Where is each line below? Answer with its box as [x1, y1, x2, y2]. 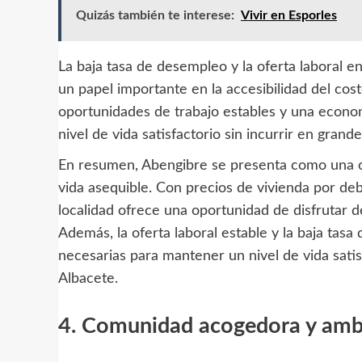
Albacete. [58, 271, 118, 287]
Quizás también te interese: [76, 9, 234, 23]
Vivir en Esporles [241, 9, 337, 23]
